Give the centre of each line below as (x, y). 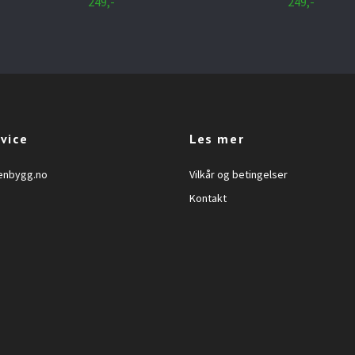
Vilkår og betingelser (239, 174)
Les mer (217, 138)
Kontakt (208, 198)
